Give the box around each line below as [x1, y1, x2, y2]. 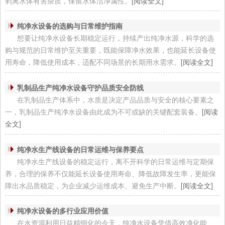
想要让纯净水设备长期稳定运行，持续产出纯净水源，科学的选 [17, 33, 214, 43]
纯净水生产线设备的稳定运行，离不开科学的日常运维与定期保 [17, 156, 214, 166]
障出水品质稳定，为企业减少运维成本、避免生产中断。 [5, 180, 181, 190]
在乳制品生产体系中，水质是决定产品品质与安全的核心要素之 [17, 94, 214, 105]
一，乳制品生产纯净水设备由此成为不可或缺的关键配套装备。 [5, 106, 202, 117]
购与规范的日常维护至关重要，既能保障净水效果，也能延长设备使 [5, 45, 216, 55]
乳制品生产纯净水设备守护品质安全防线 [17, 82, 144, 93]
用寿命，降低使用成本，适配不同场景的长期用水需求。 [5, 57, 181, 67]
